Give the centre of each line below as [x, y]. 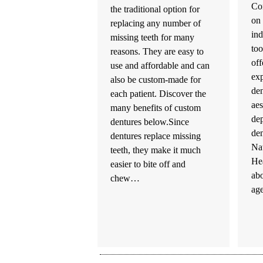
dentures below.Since [150, 122]
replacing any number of [156, 23]
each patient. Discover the [159, 94]
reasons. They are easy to [157, 52]
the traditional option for [155, 9]
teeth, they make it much [156, 150]
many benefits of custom [156, 108]
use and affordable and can [160, 66]
